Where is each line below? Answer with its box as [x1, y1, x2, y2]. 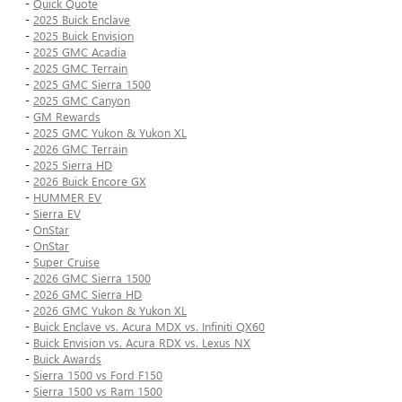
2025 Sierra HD [33, 157, 112, 173]
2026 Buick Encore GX [33, 173, 146, 189]
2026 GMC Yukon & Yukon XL [33, 302, 187, 319]
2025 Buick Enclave [33, 12, 130, 28]
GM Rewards [33, 109, 100, 125]
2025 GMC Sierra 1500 [33, 76, 151, 92]
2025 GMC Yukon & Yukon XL [33, 125, 187, 141]
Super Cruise [33, 254, 100, 270]
